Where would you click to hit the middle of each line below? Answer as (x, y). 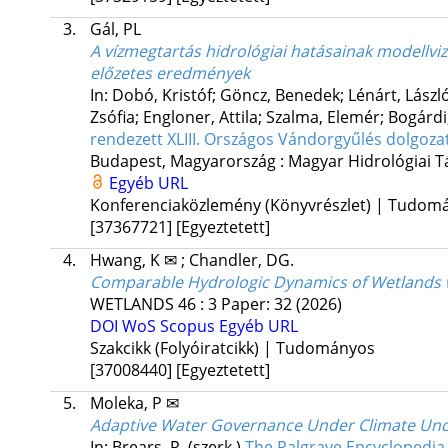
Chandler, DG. (241, 260)
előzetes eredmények (169, 73)
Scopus (189, 326)
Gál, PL (115, 29)
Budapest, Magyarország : (188, 161)
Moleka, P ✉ (134, 403)
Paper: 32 (258, 304)
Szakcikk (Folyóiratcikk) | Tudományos (232, 348)
